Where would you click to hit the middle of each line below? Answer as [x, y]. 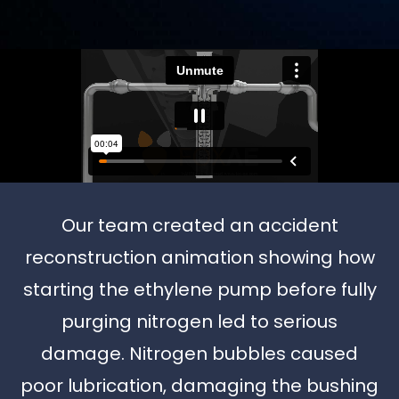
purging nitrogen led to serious [199, 321]
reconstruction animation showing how [199, 257]
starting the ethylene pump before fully [199, 289]
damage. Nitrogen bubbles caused [199, 353]
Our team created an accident [199, 225]
